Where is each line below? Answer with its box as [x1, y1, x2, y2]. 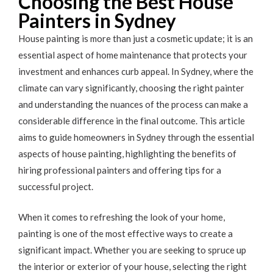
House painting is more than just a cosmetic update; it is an [18, 33, 253, 44]
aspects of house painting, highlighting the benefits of [18, 148, 236, 159]
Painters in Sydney [18, 9, 176, 32]
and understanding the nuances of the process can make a [18, 99, 248, 110]
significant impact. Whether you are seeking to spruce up [18, 244, 246, 255]
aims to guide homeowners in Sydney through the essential [18, 132, 254, 143]
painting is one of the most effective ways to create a [18, 227, 233, 239]
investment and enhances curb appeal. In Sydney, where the [18, 66, 253, 77]
